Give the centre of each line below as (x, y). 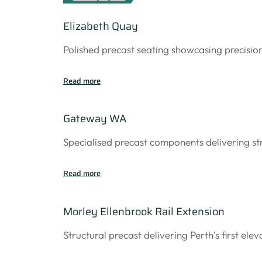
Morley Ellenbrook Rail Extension (144, 211)
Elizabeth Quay (100, 26)
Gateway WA (94, 119)
